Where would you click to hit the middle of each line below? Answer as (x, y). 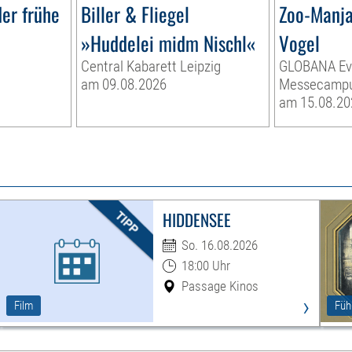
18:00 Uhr (205, 266)
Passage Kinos (220, 286)
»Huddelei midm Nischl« (169, 43)
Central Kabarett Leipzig (151, 67)
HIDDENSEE (196, 220)
